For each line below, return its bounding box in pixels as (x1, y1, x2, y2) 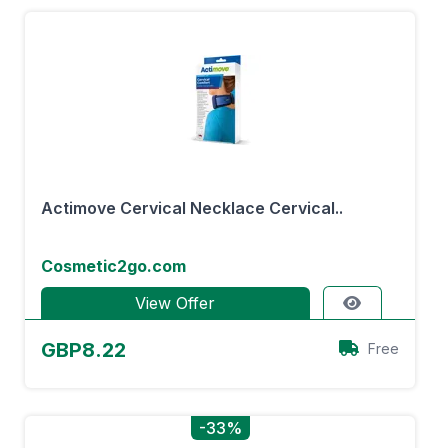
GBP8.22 (41, 338, 126, 362)
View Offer (135, 293, 216, 313)
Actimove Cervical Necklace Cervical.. (41, 198, 343, 218)
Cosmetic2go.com (41, 256, 186, 276)
